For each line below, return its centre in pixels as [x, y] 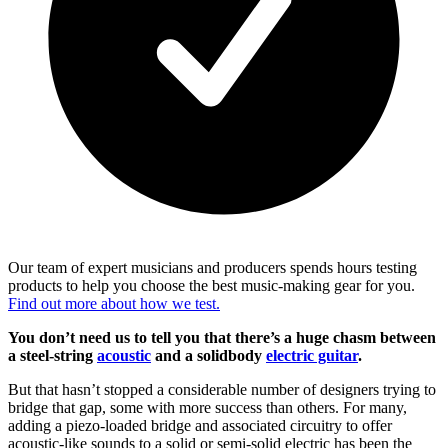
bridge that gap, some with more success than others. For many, [207, 407]
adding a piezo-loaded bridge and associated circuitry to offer [200, 425]
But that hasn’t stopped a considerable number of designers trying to [222, 389]
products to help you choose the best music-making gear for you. [211, 285]
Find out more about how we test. [114, 303]
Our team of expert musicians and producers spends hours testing [212, 267]
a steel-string [52, 355]
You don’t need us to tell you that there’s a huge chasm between [222, 337]
